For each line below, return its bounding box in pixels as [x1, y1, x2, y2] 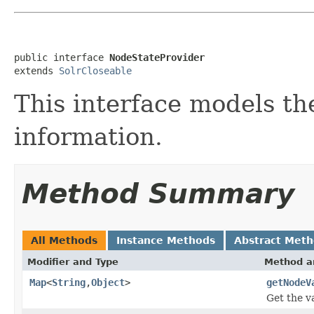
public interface [14, 51, 109, 63]
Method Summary [22, 177, 294, 210]
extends [14, 64, 59, 76]
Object [91, 276, 125, 288]
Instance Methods [116, 234, 215, 246]
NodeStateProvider [109, 51, 205, 63]
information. [14, 122, 163, 151]
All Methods [31, 234, 97, 246]
